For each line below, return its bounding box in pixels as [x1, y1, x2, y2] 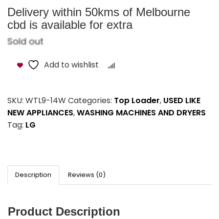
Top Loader [114, 94, 160, 106]
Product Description [8, 204, 120, 218]
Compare [123, 62, 151, 69]
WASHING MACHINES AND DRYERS [77, 107, 206, 118]
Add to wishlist [44, 59, 99, 70]
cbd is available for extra [7, 18, 132, 31]
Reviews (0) [68, 170, 106, 179]
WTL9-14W [25, 94, 66, 106]
